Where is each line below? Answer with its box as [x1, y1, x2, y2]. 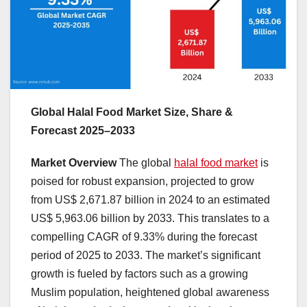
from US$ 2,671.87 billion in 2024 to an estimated [31, 193, 270, 206]
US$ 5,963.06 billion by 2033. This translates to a [31, 212, 269, 224]
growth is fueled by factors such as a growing [31, 267, 248, 280]
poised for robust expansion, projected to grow [31, 175, 254, 187]
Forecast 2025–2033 [31, 124, 135, 136]
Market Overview [31, 156, 116, 169]
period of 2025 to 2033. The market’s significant [31, 249, 260, 261]
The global [116, 156, 174, 169]
